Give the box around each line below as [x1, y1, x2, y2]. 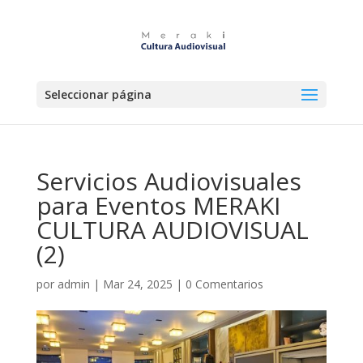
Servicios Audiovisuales [36, 164, 301, 198]
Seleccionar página [44, 87, 152, 102]
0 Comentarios [185, 276, 263, 292]
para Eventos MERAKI [36, 189, 280, 222]
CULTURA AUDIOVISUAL [36, 213, 309, 246]
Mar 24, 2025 [102, 276, 173, 292]
